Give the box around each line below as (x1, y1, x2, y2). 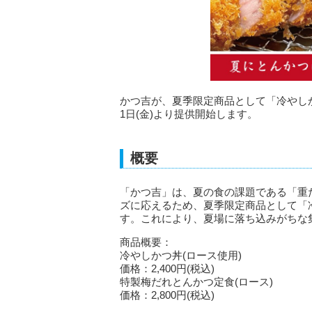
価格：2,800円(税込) (120, 288, 214, 301)
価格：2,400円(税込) (120, 262, 214, 274)
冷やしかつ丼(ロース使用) (120, 249, 242, 261)
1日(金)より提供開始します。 (120, 107, 258, 120)
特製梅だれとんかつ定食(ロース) (120, 275, 273, 288)
